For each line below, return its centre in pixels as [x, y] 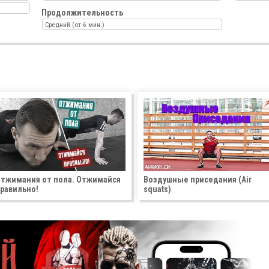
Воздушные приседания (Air [198, 180]
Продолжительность [82, 12]
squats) [157, 189]
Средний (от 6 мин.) [75, 25]
